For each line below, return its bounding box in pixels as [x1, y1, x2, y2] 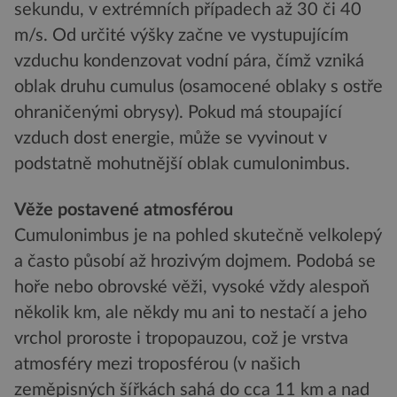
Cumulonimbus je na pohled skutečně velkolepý [14, 226, 382, 245]
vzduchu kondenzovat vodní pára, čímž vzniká [14, 52, 364, 71]
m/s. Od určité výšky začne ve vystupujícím [14, 27, 348, 45]
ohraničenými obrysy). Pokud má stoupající [14, 104, 342, 122]
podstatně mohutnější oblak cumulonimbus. [14, 155, 350, 174]
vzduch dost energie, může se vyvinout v [14, 129, 327, 148]
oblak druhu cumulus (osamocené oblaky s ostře [14, 78, 383, 97]
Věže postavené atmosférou [14, 200, 233, 219]
